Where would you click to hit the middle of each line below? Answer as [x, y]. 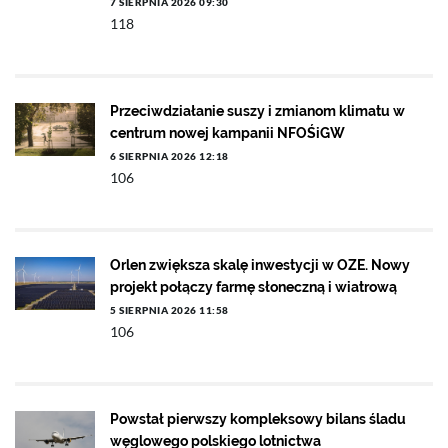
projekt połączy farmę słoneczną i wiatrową [253, 287]
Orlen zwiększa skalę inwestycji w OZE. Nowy [260, 265]
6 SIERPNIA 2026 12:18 [169, 156]
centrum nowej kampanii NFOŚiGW [227, 133]
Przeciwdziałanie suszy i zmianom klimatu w [257, 111]
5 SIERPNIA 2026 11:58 [169, 310]
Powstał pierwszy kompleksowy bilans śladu [258, 419]
